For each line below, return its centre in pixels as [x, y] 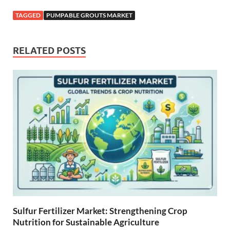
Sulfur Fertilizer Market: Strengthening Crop [100, 210]
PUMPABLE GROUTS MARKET [89, 15]
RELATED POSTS [49, 51]
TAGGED [28, 15]
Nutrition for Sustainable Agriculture [86, 222]
